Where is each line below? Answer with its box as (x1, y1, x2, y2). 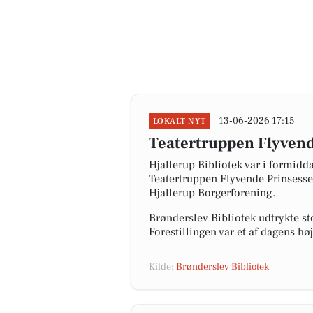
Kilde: (149, 261, 176, 273)
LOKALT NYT (153, 116, 206, 126)
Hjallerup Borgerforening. (149, 186, 275, 200)
